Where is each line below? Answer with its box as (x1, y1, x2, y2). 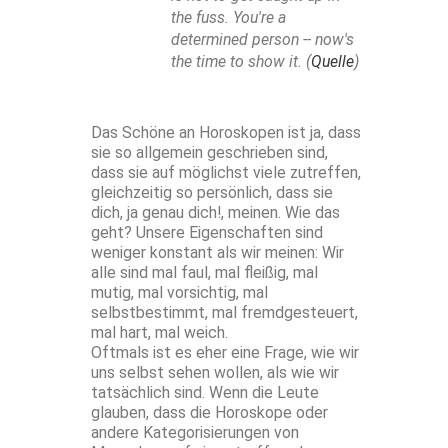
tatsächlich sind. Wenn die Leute (91, 383, 319, 403)
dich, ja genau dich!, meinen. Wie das (91, 203, 340, 223)
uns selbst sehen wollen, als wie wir (91, 363, 339, 383)
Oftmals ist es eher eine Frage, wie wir (91, 343, 359, 363)
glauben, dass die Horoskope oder (91, 403, 328, 423)
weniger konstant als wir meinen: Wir (91, 243, 344, 263)
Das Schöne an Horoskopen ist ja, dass (91, 123, 361, 143)
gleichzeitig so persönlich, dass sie (91, 183, 333, 203)
